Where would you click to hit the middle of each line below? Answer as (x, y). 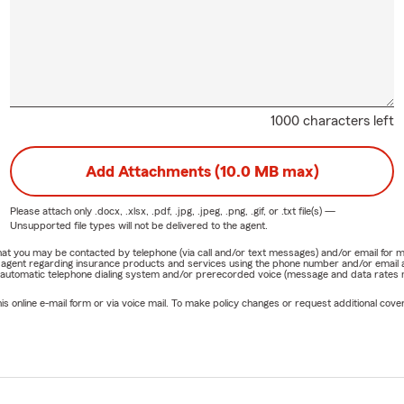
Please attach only (52, 211)
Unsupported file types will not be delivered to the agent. (138, 226)
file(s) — (315, 211)
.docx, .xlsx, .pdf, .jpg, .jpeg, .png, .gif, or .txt (195, 211)
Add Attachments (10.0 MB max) (202, 172)
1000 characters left (333, 121)
